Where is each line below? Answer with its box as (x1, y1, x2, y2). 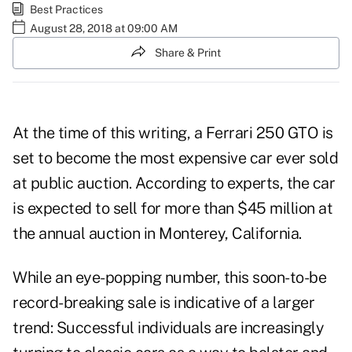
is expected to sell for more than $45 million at (13, 199, 332, 218)
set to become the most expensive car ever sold (13, 148, 338, 168)
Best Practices (30, 2, 103, 16)
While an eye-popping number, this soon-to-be (13, 268, 326, 288)
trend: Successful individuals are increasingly (13, 318, 324, 338)
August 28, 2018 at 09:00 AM (30, 21, 178, 35)
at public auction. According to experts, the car (13, 174, 335, 193)
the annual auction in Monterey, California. (13, 224, 302, 244)
